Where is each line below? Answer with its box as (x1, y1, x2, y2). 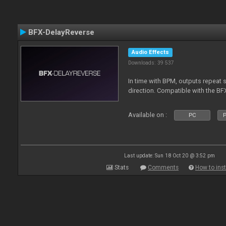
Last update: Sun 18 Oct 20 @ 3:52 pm (124, 153, 215, 158)
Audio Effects (132, 49, 169, 55)
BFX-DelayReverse (28, 28, 94, 37)
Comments (148, 164, 179, 171)
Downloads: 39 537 (128, 60, 175, 66)
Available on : (128, 111, 167, 119)
